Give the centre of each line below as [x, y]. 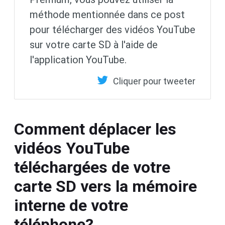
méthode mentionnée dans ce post [107, 15]
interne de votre [71, 206]
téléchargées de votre [92, 167]
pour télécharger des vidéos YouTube [113, 30]
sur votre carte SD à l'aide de [94, 45]
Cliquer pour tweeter [154, 81]
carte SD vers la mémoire [105, 187]
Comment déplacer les [95, 129]
